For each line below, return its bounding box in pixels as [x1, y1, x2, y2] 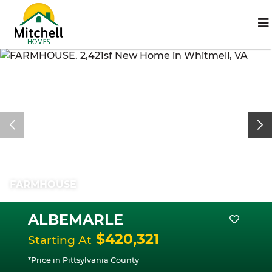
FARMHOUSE [10, 178, 76, 190]
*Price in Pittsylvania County [28, 256, 139, 265]
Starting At [28, 233, 92, 247]
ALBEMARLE [28, 211, 123, 228]
